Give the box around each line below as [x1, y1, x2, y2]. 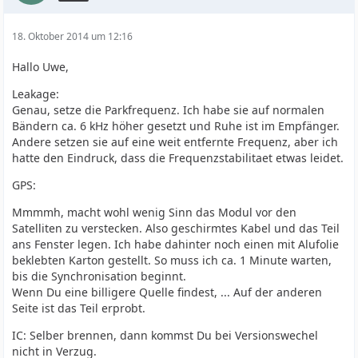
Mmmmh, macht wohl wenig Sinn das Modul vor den [12, 205, 297, 220]
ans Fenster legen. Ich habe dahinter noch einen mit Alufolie [12, 237, 340, 252]
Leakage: [12, 86, 60, 101]
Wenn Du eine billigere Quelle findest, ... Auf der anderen [12, 284, 323, 300]
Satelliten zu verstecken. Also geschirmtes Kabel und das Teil [12, 221, 340, 236]
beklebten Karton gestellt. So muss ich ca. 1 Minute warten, [12, 253, 332, 268]
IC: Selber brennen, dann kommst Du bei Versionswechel [12, 328, 319, 343]
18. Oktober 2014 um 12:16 [12, 30, 133, 43]
